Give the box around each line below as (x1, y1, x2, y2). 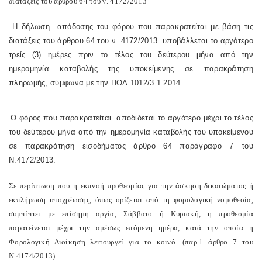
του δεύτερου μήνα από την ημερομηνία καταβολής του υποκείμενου (9, 127, 253, 136)
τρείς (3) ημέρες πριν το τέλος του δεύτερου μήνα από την (9, 50, 253, 59)
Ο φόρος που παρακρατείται (11, 113, 112, 122)
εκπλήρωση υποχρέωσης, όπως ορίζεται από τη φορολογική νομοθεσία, (9, 195, 253, 204)
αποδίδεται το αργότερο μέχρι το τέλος (113, 113, 253, 122)
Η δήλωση (12, 22, 50, 31)
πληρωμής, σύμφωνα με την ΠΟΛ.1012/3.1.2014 (9, 78, 181, 87)
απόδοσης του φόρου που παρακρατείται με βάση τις (53, 22, 253, 31)
